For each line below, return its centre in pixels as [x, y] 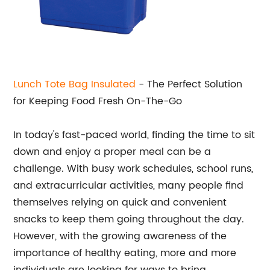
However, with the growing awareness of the [120, 236]
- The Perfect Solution [189, 84]
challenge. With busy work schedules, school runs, [133, 169]
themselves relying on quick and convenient [120, 202]
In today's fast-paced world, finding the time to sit [134, 135]
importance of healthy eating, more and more [125, 253]
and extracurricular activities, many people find [129, 186]
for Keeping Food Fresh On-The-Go [98, 101]
